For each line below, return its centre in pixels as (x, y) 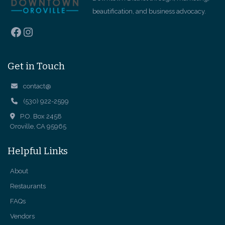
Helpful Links (38, 151)
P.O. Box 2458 (41, 116)
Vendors (22, 216)
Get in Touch (36, 66)
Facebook (37, 31)
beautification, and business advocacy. (149, 11)
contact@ (37, 86)
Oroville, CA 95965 (38, 126)
